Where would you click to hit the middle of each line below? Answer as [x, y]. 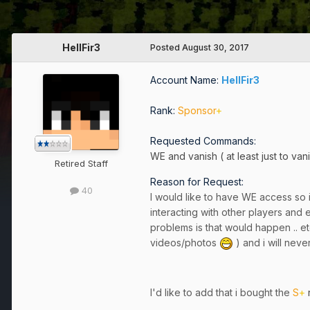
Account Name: [186, 80]
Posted [166, 48]
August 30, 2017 [216, 48]
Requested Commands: [203, 141]
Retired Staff [81, 164]
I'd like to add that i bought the [221, 292]
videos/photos [185, 242]
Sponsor [197, 111]
